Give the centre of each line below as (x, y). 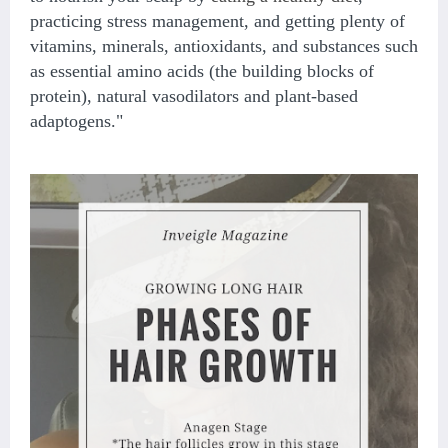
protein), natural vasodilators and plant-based (194, 96)
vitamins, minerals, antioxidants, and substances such (224, 46)
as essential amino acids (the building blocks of (202, 71)
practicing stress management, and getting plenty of (217, 21)
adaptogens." (76, 121)
